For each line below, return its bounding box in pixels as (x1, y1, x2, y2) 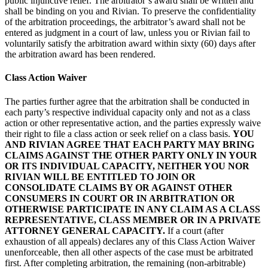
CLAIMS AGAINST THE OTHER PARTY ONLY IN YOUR (5, 150, 257, 160)
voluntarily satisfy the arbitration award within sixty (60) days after (5, 38, 255, 49)
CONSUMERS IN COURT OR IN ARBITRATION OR (5, 193, 235, 203)
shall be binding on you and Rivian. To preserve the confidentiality (5, 6, 256, 17)
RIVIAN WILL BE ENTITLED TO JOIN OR (5, 171, 196, 182)
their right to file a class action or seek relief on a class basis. (5, 128, 233, 139)
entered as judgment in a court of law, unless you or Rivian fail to (5, 28, 250, 38)
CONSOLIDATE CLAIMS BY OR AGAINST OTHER (5, 182, 233, 193)
